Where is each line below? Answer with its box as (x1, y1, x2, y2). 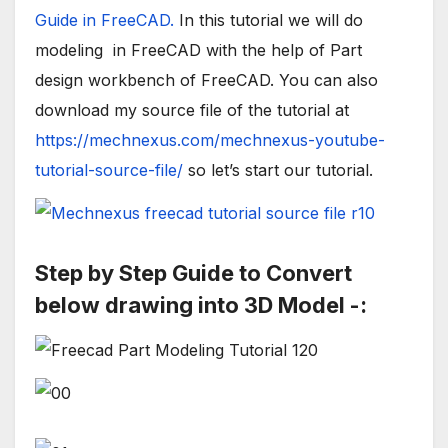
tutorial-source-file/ (35, 160, 183, 181)
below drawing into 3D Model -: (35, 291, 367, 318)
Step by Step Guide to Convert (35, 259, 352, 286)
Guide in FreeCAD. (35, 10, 174, 31)
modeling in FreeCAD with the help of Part (35, 40, 362, 61)
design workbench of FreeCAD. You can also (35, 70, 378, 91)
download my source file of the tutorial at (35, 100, 349, 121)
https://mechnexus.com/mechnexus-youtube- (35, 130, 385, 151)
